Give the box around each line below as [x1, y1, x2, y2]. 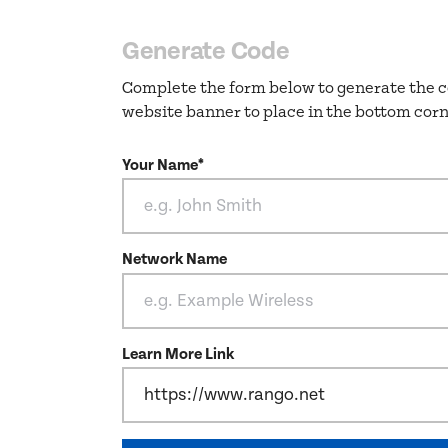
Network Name [122, 250, 227, 270]
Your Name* [122, 156, 204, 176]
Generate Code [122, 37, 290, 67]
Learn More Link [122, 344, 234, 364]
